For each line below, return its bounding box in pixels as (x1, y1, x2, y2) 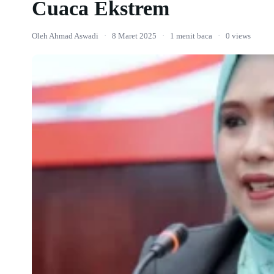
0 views (226, 31, 251, 40)
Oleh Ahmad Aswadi (32, 31, 98, 40)
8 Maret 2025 (112, 31, 157, 40)
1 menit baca (170, 31, 212, 40)
